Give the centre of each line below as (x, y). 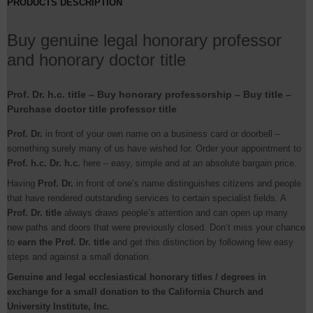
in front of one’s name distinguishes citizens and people (187, 183)
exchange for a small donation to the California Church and (135, 292)
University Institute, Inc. (58, 306)
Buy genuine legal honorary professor (144, 40)
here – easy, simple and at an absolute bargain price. (189, 163)
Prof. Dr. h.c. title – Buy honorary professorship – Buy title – (149, 94)
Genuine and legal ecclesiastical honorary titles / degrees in (137, 277)
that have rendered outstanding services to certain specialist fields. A (146, 198)
